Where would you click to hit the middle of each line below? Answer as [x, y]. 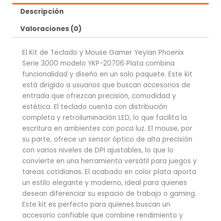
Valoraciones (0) [51, 29]
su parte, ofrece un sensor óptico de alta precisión [107, 139]
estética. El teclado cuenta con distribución [95, 107]
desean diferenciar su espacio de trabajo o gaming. [109, 193]
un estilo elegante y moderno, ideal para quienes [105, 183]
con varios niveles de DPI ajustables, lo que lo [98, 150]
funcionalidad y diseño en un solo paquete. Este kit [107, 74]
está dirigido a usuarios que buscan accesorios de [106, 85]
